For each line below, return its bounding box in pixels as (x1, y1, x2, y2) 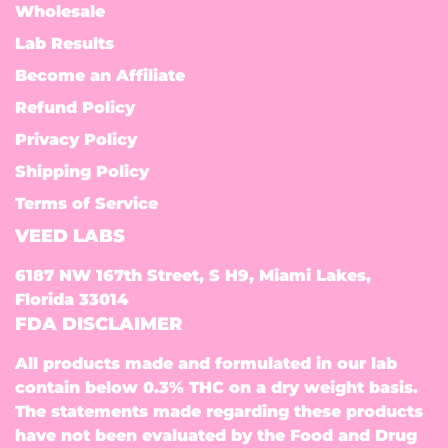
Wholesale (15, 2, 105, 22)
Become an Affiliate (15, 66, 185, 86)
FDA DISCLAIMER (15, 313, 182, 336)
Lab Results (15, 34, 114, 54)
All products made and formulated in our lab (15, 354, 397, 374)
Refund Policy (15, 98, 135, 118)
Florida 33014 (15, 290, 128, 310)
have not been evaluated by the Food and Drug (15, 426, 417, 446)
